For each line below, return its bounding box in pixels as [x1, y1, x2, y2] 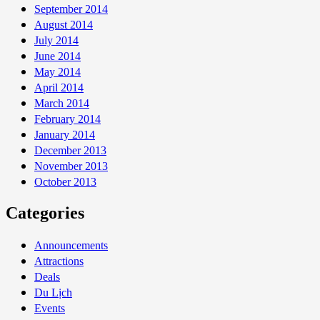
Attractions [34, 254, 84, 267]
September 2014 [34, 2, 108, 15]
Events [34, 301, 65, 314]
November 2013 [34, 159, 108, 172]
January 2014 [34, 128, 95, 141]
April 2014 [34, 81, 84, 94]
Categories [6, 203, 84, 222]
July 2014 [34, 34, 79, 46]
